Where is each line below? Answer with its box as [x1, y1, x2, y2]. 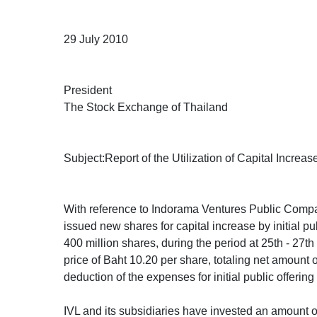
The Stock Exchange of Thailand [64, 101, 228, 113]
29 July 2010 [64, 33, 128, 45]
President [64, 84, 112, 96]
